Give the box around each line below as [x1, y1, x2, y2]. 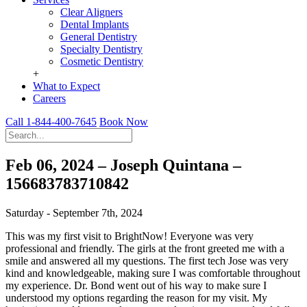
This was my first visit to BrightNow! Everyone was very [5, 230, 254, 242]
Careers [33, 93, 66, 104]
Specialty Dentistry [60, 43, 143, 55]
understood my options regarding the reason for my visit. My [5, 291, 267, 304]
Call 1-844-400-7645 [5, 116, 97, 127]
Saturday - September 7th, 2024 [5, 206, 143, 219]
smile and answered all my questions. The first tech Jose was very [5, 254, 288, 267]
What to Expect [33, 80, 100, 92]
